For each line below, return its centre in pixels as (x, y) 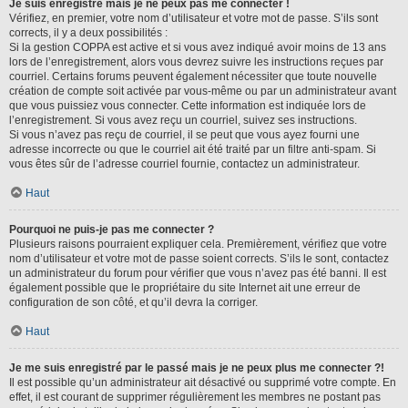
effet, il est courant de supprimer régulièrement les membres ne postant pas (195, 397)
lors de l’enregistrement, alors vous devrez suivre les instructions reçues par (196, 62)
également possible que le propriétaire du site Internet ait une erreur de (185, 288)
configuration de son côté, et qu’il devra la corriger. (133, 302)
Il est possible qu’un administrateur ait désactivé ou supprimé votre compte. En (203, 382)
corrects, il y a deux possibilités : (88, 33)
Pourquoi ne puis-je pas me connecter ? (112, 229)
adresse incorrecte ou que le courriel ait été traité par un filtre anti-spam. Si (193, 149)
